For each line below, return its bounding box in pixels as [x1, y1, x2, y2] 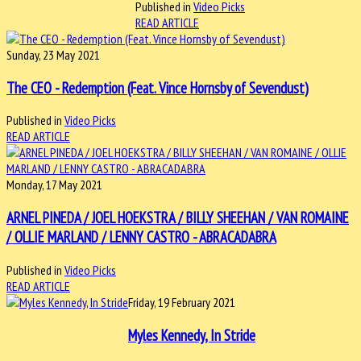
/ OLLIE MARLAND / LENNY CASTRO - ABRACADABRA [6, 227, 276, 247]
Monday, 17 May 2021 [6, 176, 102, 193]
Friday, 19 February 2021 [128, 293, 235, 310]
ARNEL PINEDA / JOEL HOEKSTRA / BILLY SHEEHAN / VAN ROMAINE [6, 208, 349, 228]
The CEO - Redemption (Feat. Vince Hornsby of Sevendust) [6, 77, 309, 98]
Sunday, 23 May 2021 [6, 46, 100, 63]
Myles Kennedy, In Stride [128, 325, 255, 345]
